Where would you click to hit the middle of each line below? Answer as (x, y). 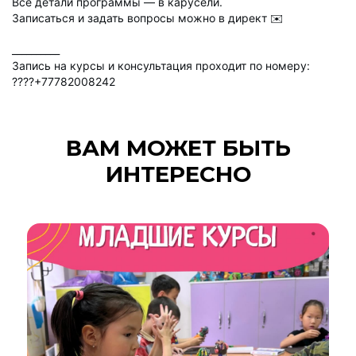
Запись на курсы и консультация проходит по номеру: (161, 65)
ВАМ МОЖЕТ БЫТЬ (178, 148)
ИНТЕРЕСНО (178, 174)
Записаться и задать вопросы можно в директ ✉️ (147, 17)
